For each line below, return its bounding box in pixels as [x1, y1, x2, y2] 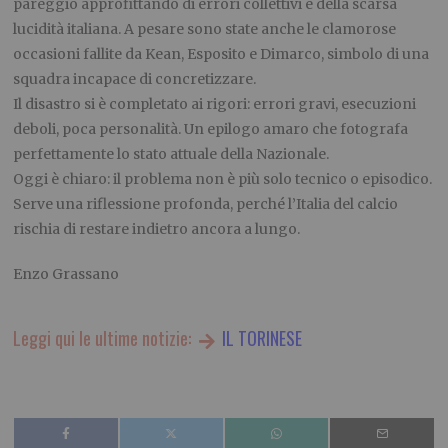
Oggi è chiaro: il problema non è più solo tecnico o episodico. [13, 170, 433, 189]
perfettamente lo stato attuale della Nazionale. [13, 145, 330, 164]
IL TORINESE [217, 325, 302, 352]
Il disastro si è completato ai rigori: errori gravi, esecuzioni [13, 95, 417, 114]
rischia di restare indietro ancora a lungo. [13, 220, 301, 239]
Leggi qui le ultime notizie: [13, 325, 196, 352]
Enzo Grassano [13, 265, 120, 284]
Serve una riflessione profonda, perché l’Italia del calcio [13, 195, 399, 214]
